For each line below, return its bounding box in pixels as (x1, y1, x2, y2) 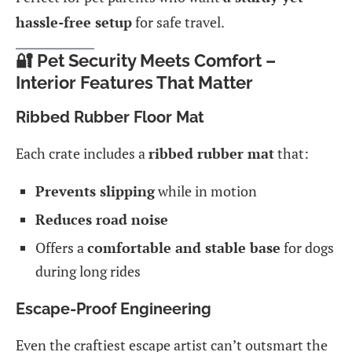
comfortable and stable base (87, 237, 280, 257)
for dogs (280, 237, 334, 257)
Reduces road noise (35, 209, 168, 229)
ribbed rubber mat (148, 143, 274, 163)
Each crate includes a (16, 143, 148, 163)
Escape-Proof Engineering (16, 299, 211, 318)
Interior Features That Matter (16, 71, 253, 93)
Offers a (35, 237, 87, 257)
